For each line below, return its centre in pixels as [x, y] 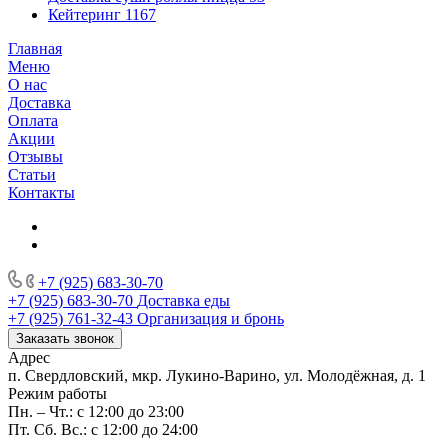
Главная [35, 49]
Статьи [32, 175]
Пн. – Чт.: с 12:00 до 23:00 [96, 412]
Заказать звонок [65, 339]
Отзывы [35, 157]
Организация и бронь [210, 319]
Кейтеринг [84, 15]
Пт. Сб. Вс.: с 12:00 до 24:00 [103, 430]
